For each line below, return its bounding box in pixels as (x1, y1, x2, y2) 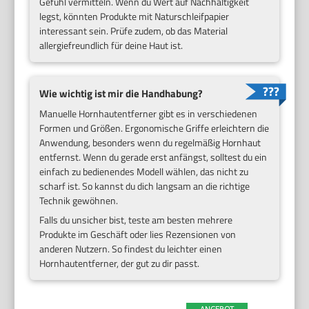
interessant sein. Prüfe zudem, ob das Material (39, 23, 228, 39)
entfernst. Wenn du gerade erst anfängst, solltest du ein (39, 150, 268, 164)
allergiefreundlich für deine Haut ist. (39, 38, 183, 53)
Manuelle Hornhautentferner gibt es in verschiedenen (39, 106, 258, 121)
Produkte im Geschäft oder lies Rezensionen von (39, 227, 237, 241)
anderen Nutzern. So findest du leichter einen (39, 241, 223, 256)
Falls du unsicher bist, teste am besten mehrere (39, 212, 233, 227)
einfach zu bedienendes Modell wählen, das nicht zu (39, 164, 249, 179)
